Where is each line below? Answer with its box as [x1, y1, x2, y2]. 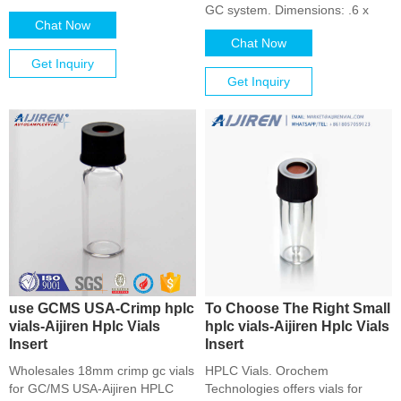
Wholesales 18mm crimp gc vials [9, 363, 194, 378]
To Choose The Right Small [205, 300, 390, 316]
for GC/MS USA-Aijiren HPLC [9, 381, 174, 396]
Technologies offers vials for [205, 381, 363, 396]
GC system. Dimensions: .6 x [205, 3, 369, 17]
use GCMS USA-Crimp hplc [9, 300, 194, 316]
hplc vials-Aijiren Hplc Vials [205, 318, 389, 334]
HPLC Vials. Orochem [205, 363, 328, 378]
